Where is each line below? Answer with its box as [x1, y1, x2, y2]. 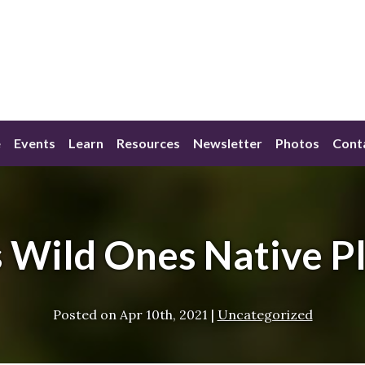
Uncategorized [217, 306, 313, 323]
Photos [275, 135, 319, 152]
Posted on [52, 306, 117, 323]
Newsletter [193, 135, 262, 152]
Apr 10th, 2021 [119, 306, 208, 323]
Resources [117, 135, 180, 152]
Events [14, 135, 55, 152]
